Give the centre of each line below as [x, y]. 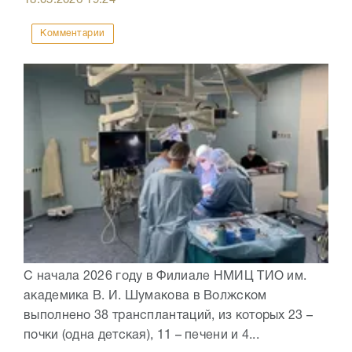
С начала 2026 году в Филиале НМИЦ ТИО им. [165, 277]
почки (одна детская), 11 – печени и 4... [141, 336]
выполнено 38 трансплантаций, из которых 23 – [169, 316]
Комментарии [73, 34]
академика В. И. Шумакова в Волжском [145, 297]
